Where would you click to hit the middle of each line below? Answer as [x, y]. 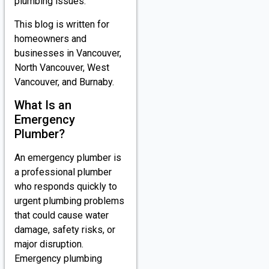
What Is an [43, 105]
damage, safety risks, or [65, 230]
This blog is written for [62, 24]
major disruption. [49, 244]
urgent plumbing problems [69, 201]
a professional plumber [63, 172]
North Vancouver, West [62, 67]
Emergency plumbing [58, 259]
